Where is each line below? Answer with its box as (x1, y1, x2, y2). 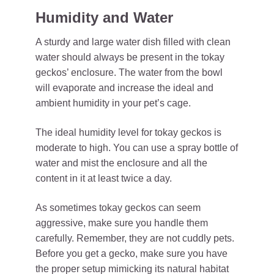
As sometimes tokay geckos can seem (35, 202, 201, 213)
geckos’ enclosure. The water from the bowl (35, 67, 223, 78)
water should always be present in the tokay (35, 51, 224, 62)
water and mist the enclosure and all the (35, 157, 207, 168)
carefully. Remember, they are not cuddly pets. (35, 232, 234, 243)
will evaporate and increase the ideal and (35, 82, 213, 93)
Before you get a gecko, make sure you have (35, 248, 228, 259)
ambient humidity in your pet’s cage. (35, 97, 191, 108)
